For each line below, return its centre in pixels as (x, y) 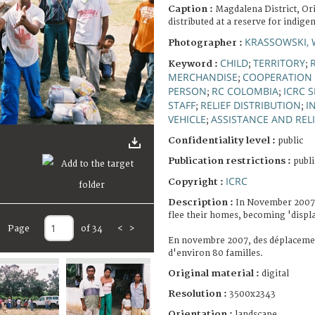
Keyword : (194, 64)
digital (275, 274)
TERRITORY (279, 63)
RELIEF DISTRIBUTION (251, 105)
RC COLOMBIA (245, 91)
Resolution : (198, 294)
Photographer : (206, 43)
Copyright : (197, 182)
